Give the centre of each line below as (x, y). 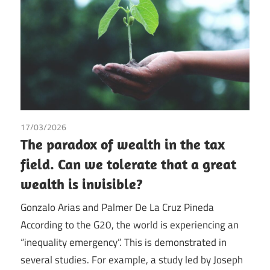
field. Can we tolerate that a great (128, 164)
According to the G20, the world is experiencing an (130, 225)
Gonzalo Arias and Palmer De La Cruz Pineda (117, 208)
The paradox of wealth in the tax (123, 144)
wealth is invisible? (82, 184)
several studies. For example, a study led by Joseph (132, 260)
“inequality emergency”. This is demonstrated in (124, 243)
